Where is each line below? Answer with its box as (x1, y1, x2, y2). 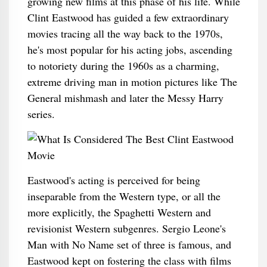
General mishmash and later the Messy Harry (27, 91, 223, 105)
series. (27, 107, 55, 121)
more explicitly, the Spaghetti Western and (27, 205, 211, 219)
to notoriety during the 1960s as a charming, (27, 58, 219, 73)
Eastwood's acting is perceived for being (27, 173, 200, 187)
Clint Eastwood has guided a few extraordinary (27, 10, 229, 24)
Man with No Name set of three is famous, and (27, 237, 231, 252)
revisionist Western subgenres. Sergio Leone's (27, 221, 226, 235)
